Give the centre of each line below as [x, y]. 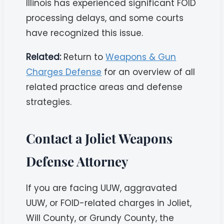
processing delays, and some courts [105, 18]
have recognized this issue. [85, 33]
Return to [83, 57]
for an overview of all [148, 72]
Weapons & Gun [141, 57]
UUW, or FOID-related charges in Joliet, [109, 203]
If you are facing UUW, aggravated [102, 188]
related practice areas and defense [104, 87]
